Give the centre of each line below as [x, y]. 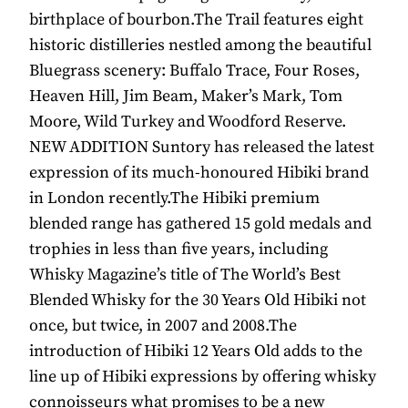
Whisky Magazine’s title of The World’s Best [185, 275]
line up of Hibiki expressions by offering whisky [203, 377]
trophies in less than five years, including [178, 250]
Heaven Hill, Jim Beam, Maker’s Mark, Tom [186, 97]
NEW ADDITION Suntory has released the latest [202, 148]
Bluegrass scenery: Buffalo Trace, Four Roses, [194, 71]
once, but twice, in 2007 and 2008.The [163, 326]
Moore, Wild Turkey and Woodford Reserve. [188, 122]
